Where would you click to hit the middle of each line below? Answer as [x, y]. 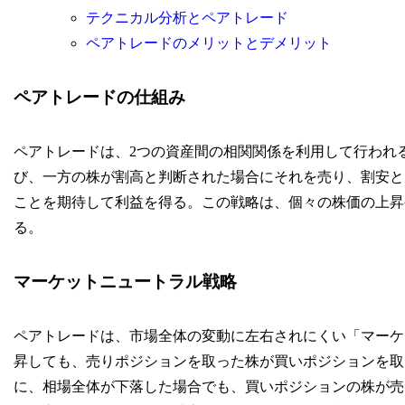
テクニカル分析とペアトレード [187, 18]
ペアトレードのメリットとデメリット [208, 43]
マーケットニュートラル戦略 [125, 282]
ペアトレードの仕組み [99, 97]
